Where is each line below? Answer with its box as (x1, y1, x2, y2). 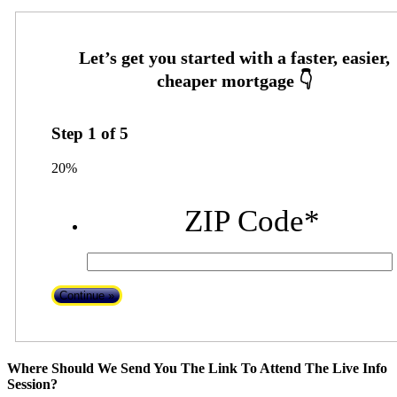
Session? (7, 377, 58, 393)
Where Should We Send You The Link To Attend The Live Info (7, 361, 387, 377)
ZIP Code (184, 203, 305, 238)
